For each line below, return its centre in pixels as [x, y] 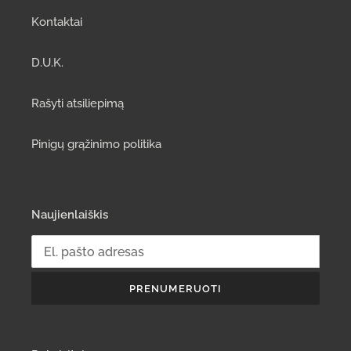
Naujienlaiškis [70, 214]
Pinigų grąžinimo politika [96, 144]
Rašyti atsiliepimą [78, 103]
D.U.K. [47, 62]
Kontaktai [57, 22]
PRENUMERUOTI [175, 288]
